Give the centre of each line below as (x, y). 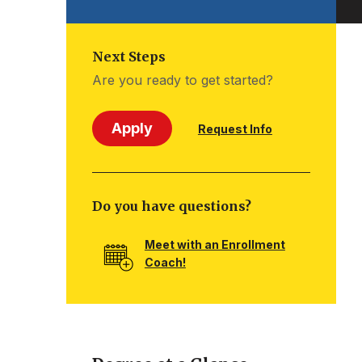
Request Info (235, 129)
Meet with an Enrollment (215, 245)
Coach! (165, 263)
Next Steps (128, 56)
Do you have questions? (171, 206)
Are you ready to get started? (182, 80)
